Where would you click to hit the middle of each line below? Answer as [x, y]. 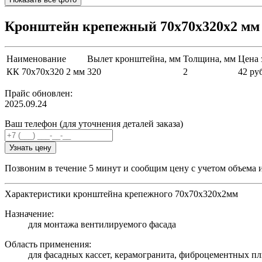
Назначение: [29, 214]
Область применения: [48, 244]
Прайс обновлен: [39, 94]
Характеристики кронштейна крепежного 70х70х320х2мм [121, 194]
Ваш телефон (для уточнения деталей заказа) [94, 124]
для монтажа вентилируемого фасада [102, 225]
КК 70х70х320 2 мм [46, 72]
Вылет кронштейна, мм [134, 59]
